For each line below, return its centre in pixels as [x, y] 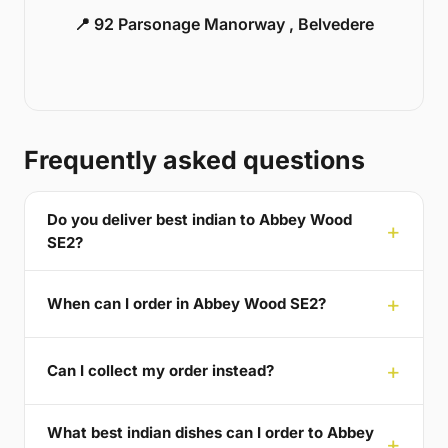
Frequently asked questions [194, 159]
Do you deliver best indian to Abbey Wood [199, 219]
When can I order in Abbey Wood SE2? [186, 304]
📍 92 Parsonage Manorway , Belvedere [224, 23]
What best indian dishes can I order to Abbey [210, 432]
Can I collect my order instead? [160, 371]
